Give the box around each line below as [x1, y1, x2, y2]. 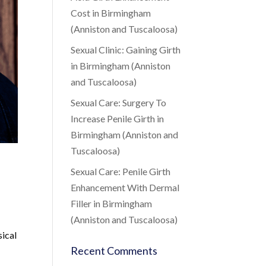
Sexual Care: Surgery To [71, 97, 167, 108]
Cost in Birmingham [71, 7, 151, 18]
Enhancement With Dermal [71, 182, 180, 193]
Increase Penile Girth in [71, 113, 164, 124]
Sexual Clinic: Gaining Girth [71, 44, 181, 55]
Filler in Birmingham [71, 198, 153, 209]
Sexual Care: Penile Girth [71, 166, 171, 177]
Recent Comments [71, 244, 158, 257]
